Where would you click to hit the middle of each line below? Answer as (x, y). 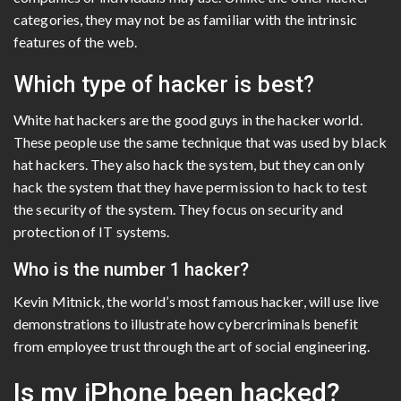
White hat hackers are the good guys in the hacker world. (188, 119)
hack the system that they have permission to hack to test (190, 186)
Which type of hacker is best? (164, 84)
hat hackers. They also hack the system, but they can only (189, 164)
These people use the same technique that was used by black (200, 141)
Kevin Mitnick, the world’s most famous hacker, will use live (196, 301)
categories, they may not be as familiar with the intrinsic (185, 19)
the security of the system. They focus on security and (179, 209)
